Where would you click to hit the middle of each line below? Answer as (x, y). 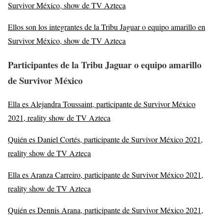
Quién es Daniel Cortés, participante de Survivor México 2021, (105, 139)
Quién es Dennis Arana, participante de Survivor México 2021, (106, 210)
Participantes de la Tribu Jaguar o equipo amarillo (105, 64)
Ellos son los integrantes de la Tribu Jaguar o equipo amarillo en (107, 27)
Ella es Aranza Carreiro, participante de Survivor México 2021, (106, 175)
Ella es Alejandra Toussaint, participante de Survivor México (102, 104)
